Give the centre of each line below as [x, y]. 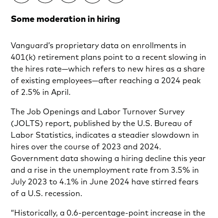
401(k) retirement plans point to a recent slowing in [109, 57]
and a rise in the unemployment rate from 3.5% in [105, 170]
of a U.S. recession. [47, 193]
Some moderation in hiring [66, 19]
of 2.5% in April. [41, 92]
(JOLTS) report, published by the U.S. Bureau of [102, 123]
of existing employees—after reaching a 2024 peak [106, 81]
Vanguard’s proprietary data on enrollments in [99, 45]
